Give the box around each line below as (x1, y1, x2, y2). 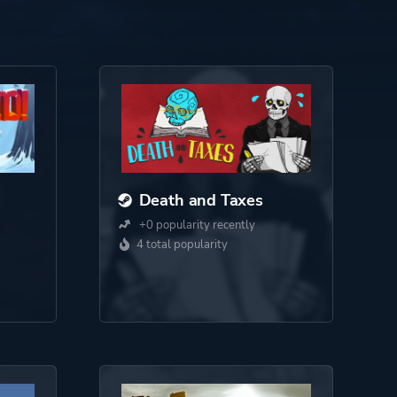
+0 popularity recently (136, 217, 255, 233)
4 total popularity (136, 237, 228, 253)
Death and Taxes (138, 190, 263, 211)
